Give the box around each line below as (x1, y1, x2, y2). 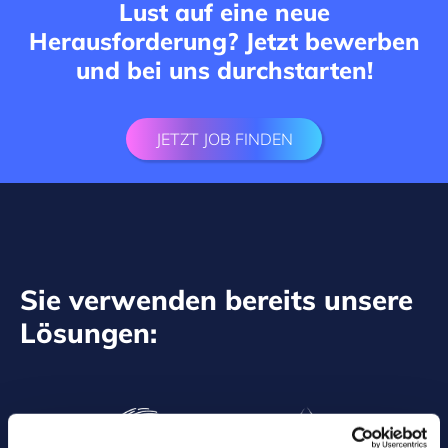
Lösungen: (20, 314, 157, 350)
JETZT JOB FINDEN (155, 129, 293, 150)
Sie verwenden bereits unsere (20, 281, 413, 317)
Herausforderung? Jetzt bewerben (28, 26, 420, 57)
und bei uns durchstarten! (75, 55, 373, 86)
